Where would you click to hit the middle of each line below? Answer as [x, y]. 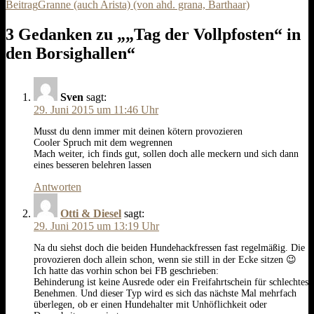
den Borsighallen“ [70, 54]
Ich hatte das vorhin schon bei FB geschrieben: [126, 271]
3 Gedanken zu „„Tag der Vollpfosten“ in [153, 35]
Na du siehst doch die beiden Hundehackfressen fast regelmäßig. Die [169, 248]
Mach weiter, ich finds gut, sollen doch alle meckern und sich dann [166, 154]
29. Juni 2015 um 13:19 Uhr [96, 226]
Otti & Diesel [91, 214]
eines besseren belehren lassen [93, 165]
